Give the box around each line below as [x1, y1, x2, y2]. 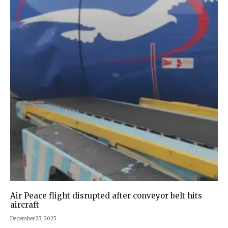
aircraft [10, 199, 39, 210]
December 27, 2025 [10, 215, 56, 222]
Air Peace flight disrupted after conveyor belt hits [10, 190, 202, 201]
